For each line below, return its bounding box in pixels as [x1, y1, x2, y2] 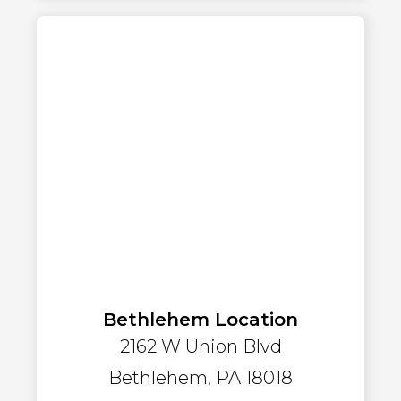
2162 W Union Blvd [119, 336, 282, 358]
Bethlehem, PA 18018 [108, 367, 293, 389]
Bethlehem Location [103, 309, 298, 331]
